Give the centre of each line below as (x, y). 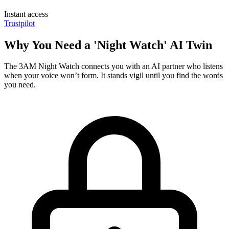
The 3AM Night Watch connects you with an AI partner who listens (113, 66)
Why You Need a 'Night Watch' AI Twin (108, 45)
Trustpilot (19, 23)
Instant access (26, 14)
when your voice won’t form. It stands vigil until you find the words (113, 76)
